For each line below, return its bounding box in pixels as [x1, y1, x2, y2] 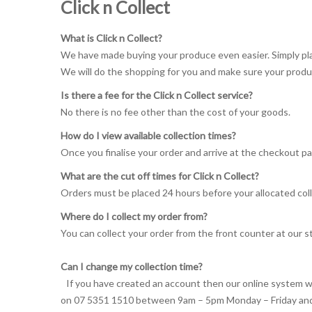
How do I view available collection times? [61, 130, 242, 141]
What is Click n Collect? [61, 32, 170, 44]
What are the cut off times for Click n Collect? [61, 170, 259, 182]
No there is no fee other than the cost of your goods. [61, 106, 290, 118]
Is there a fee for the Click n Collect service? [61, 89, 258, 101]
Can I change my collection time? [61, 260, 203, 272]
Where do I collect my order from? [61, 210, 208, 222]
